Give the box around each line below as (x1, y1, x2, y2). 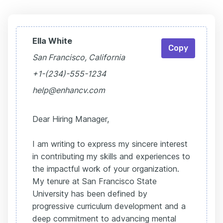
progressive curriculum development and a (32, 201, 186, 211)
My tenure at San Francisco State (32, 176, 157, 186)
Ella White (32, 36, 72, 46)
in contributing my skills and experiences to (32, 151, 190, 161)
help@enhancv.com (32, 85, 105, 95)
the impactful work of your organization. (32, 164, 179, 174)
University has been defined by (32, 189, 147, 199)
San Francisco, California (32, 52, 125, 62)
